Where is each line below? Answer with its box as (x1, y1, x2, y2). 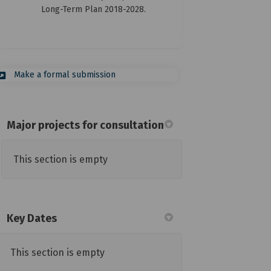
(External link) (115, 68, 171, 79)
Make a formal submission (14, 69, 116, 80)
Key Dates (7, 211, 57, 225)
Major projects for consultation (7, 118, 165, 132)
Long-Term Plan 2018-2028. (41, 4, 146, 15)
